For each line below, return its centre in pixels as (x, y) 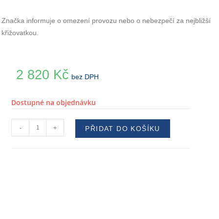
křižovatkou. (20, 33)
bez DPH (85, 77)
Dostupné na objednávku (54, 103)
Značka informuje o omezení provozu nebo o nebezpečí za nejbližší (106, 21)
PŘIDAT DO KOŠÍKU (123, 129)
